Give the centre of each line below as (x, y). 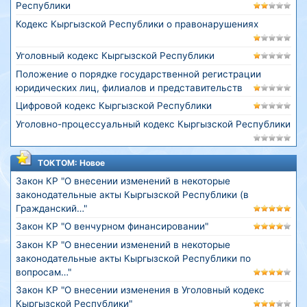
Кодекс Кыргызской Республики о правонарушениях (137, 24)
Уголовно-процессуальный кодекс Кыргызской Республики (153, 124)
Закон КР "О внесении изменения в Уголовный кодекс (140, 290)
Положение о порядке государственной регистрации (138, 74)
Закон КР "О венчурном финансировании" (112, 226)
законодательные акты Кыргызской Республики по (133, 258)
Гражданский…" (51, 209)
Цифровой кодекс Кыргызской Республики (113, 106)
